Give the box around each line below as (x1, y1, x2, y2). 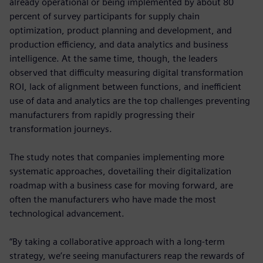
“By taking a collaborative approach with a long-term (9, 235, 225, 247)
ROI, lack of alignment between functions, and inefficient (9, 80, 241, 92)
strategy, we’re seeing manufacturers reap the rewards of (9, 249, 244, 261)
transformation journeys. (9, 123, 114, 134)
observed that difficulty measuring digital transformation (9, 66, 243, 78)
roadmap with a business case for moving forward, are (9, 179, 233, 191)
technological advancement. (9, 207, 127, 219)
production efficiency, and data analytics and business (9, 38, 228, 50)
